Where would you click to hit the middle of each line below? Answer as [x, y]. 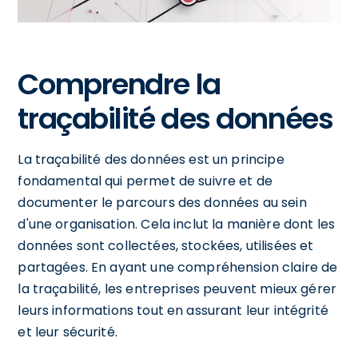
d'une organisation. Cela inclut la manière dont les [177, 224]
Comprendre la [119, 84]
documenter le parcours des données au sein [162, 202]
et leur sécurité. [68, 332]
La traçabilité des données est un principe [151, 159]
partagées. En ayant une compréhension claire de [178, 267]
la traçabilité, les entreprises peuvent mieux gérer [177, 288]
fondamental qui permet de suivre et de [145, 181]
